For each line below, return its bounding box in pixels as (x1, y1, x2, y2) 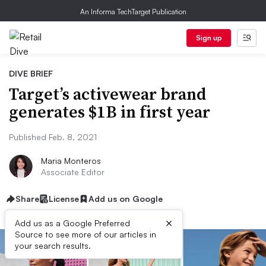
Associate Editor (41, 167, 104, 177)
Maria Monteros (41, 156, 101, 166)
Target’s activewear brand (9, 83, 206, 105)
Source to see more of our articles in (15, 229, 156, 239)
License (49, 194, 79, 204)
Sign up (195, 33, 222, 42)
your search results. (15, 240, 91, 251)
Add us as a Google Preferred (15, 218, 130, 228)
